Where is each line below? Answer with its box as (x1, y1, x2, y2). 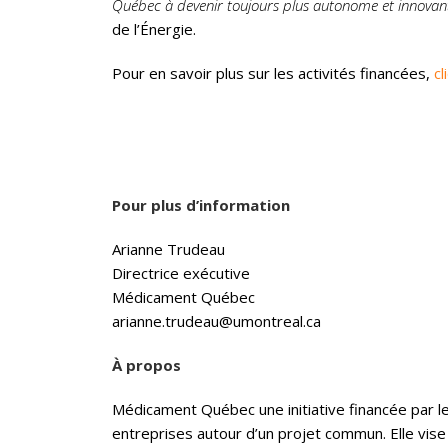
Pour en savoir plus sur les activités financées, (112, 63, 434, 83)
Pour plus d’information (112, 195, 290, 215)
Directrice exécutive (112, 263, 250, 283)
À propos (112, 355, 181, 375)
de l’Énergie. (112, 19, 196, 39)
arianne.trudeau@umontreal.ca (112, 311, 321, 331)
